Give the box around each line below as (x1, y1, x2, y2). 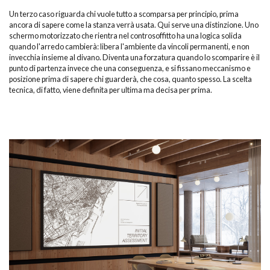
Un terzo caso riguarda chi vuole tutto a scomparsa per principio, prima (9, 9, 239, 19)
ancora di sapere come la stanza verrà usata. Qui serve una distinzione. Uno (9, 20, 259, 30)
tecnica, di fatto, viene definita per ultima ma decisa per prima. (9, 85, 212, 95)
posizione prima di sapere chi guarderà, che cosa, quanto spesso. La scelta (9, 74, 252, 84)
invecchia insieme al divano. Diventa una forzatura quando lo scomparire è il (9, 52, 260, 62)
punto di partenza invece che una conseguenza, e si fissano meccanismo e (9, 63, 251, 73)
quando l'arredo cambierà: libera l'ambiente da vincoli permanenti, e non (9, 42, 250, 51)
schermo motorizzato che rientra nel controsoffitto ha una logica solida (9, 31, 242, 40)
